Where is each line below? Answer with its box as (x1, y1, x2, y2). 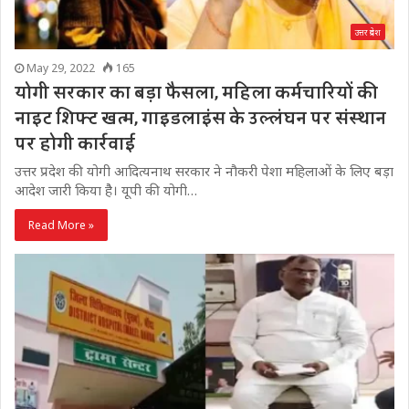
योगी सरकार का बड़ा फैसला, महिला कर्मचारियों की (15, 77, 378, 109)
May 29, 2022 (26, 59, 95, 76)
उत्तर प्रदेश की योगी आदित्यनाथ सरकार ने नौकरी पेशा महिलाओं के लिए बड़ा (15, 161, 393, 180)
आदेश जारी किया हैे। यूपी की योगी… (15, 180, 197, 199)
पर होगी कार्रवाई (15, 128, 135, 160)
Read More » (28, 216, 94, 233)
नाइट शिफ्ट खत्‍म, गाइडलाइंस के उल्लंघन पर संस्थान (15, 102, 386, 134)
